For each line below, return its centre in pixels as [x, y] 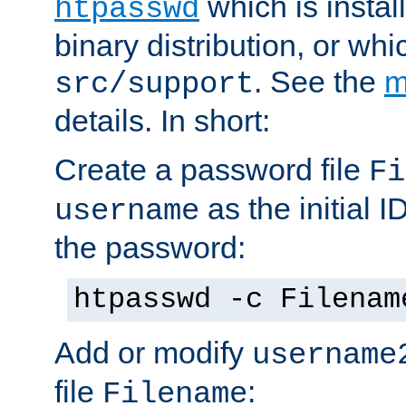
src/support [154, 84]
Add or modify [153, 352]
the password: [150, 247]
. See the [319, 81]
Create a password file [212, 169]
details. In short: [162, 120]
